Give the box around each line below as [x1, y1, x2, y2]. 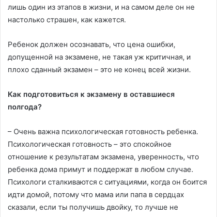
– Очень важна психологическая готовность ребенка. [8, 127, 198, 137]
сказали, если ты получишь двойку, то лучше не [8, 202, 178, 212]
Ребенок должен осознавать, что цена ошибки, [8, 40, 175, 49]
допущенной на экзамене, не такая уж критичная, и [8, 52, 191, 62]
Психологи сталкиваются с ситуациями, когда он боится [8, 177, 207, 187]
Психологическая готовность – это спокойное [8, 139, 171, 149]
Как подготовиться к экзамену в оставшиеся [8, 90, 175, 99]
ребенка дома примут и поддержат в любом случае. [8, 165, 193, 174]
